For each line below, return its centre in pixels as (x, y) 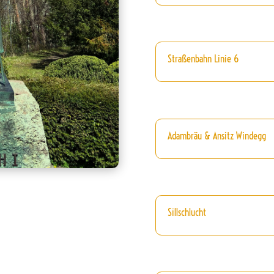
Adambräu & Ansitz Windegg (217, 135)
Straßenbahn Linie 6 (203, 59)
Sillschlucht (187, 212)
